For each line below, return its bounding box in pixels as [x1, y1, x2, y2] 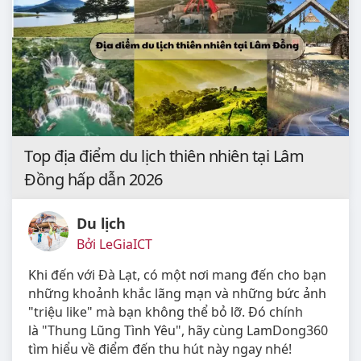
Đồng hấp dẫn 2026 [24, 168, 163, 191]
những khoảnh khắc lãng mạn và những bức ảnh [28, 284, 326, 303]
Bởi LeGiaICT [77, 235, 152, 254]
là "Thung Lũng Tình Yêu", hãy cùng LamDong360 [28, 322, 328, 340]
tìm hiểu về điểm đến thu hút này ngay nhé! [28, 340, 292, 359]
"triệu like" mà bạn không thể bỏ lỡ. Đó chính [28, 303, 303, 322]
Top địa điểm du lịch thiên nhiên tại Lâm [24, 145, 304, 168]
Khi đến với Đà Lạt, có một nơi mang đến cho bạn [28, 266, 326, 284]
